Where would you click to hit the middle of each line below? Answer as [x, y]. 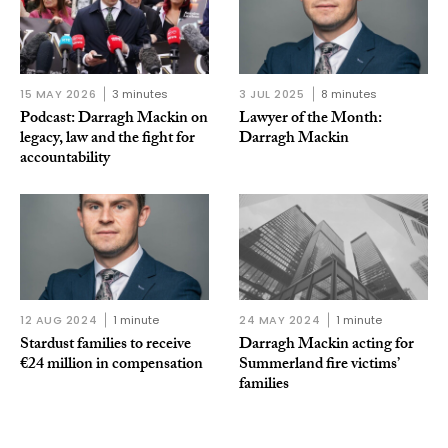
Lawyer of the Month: [310, 120]
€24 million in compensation [111, 366]
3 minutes [140, 94]
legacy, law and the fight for [107, 140]
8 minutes [348, 94]
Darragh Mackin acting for [326, 346]
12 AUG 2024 [59, 320]
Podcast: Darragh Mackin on [114, 120]
